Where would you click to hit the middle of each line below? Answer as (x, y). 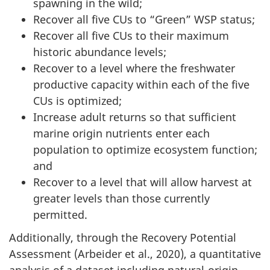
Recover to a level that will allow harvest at (143, 182)
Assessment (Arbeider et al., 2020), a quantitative (135, 254)
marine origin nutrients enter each (121, 133)
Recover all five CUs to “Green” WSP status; (144, 19)
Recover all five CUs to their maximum (131, 35)
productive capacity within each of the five (141, 84)
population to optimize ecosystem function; (145, 149)
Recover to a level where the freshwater (134, 68)
